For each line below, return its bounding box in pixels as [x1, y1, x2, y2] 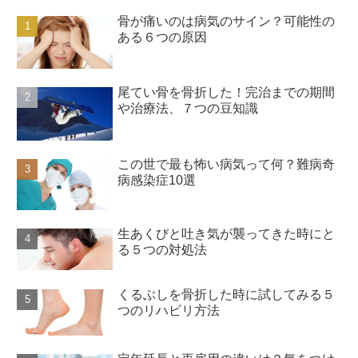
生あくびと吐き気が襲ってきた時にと [117, 226, 336, 241]
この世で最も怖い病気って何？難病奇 [117, 157, 336, 172]
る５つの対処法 [117, 242, 208, 257]
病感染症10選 [117, 173, 197, 188]
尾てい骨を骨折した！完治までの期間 [117, 86, 336, 100]
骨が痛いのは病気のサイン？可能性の [117, 14, 336, 29]
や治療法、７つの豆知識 [117, 101, 259, 116]
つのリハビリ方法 [117, 303, 221, 317]
